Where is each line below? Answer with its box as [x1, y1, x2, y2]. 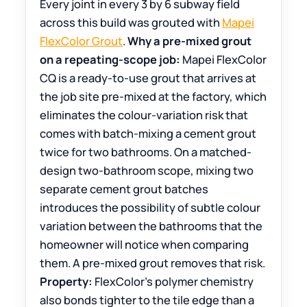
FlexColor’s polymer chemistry [93, 273, 254, 290]
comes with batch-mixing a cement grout [40, 125, 257, 142]
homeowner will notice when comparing [40, 236, 249, 253]
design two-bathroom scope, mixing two [40, 162, 254, 179]
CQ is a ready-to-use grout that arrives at [40, 70, 257, 86]
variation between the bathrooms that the [40, 218, 263, 234]
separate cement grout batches [40, 181, 209, 197]
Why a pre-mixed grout [127, 33, 252, 49]
